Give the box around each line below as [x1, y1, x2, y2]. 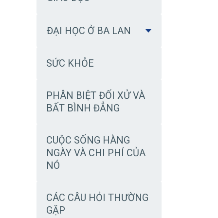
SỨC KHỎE [46, 57, 94, 69]
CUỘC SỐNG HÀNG [46, 134, 130, 146]
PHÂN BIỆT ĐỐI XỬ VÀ [46, 90, 145, 101]
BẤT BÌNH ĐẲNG [46, 102, 120, 114]
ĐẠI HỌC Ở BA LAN [47, 25, 131, 36]
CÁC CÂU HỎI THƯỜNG [46, 192, 148, 203]
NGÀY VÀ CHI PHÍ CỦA [46, 147, 145, 159]
